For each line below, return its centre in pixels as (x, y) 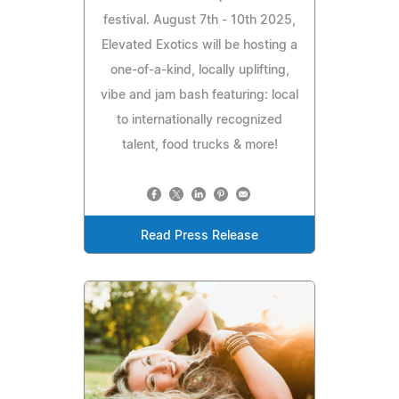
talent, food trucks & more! (199, 145)
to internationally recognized (199, 120)
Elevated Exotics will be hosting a (199, 45)
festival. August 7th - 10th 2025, (199, 20)
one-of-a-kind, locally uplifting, (199, 70)
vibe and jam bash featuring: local (199, 95)
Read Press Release (199, 236)
